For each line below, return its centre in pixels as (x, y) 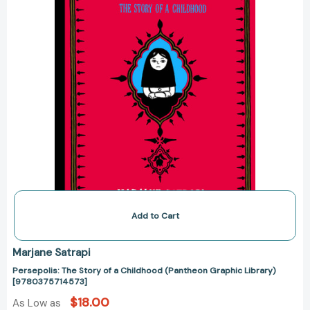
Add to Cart (155, 216)
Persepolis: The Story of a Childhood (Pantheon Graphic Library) (144, 271)
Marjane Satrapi (52, 253)
